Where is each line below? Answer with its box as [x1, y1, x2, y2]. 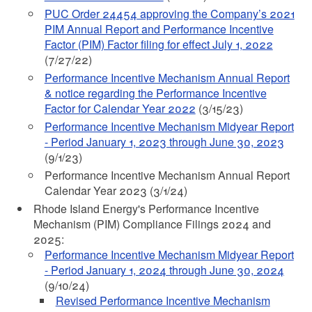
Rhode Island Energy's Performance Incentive [33, 201, 259, 217]
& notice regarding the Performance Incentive [44, 85, 267, 101]
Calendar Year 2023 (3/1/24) [44, 182, 187, 198]
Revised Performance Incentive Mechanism [55, 292, 270, 309]
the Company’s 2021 [192, 6, 295, 22]
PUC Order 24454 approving [44, 6, 192, 22]
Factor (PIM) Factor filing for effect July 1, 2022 [44, 36, 273, 52]
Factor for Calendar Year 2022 [44, 100, 196, 116]
